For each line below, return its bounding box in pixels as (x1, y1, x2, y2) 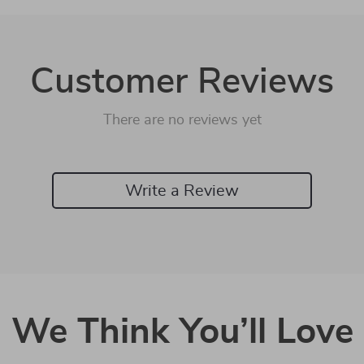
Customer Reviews (30, 64, 334, 100)
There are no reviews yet (102, 113, 262, 128)
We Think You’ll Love (11, 314, 353, 350)
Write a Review (125, 182, 239, 199)
